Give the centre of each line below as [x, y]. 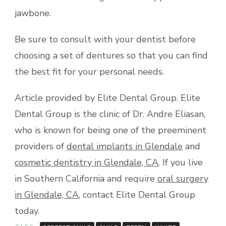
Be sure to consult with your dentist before [105, 39]
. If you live [181, 162]
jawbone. [33, 13]
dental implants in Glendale [125, 146]
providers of [41, 146]
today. [27, 211]
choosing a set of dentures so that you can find [111, 55]
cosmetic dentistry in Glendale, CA [87, 162]
